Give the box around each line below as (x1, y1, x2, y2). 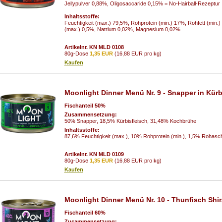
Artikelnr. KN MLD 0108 (64, 44, 124, 50)
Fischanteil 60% (64, 209, 107, 216)
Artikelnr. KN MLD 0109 (64, 151, 124, 157)
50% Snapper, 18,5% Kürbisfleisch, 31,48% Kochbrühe (64, 117, 196, 124)
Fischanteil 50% (64, 102, 107, 109)
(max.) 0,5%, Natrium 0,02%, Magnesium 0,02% (64, 26, 180, 32)
